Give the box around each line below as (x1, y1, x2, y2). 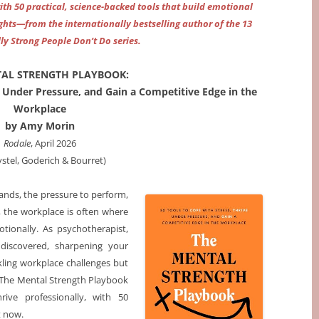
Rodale (4, 137, 31, 150)
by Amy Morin (5, 119, 75, 133)
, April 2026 (31, 137, 77, 150)
